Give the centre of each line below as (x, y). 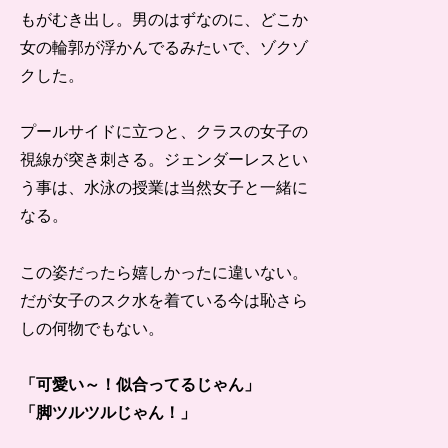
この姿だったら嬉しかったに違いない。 (164, 273)
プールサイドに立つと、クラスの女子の (164, 132)
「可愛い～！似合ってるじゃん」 (140, 385)
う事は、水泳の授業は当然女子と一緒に (164, 188)
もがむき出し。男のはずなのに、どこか (164, 19)
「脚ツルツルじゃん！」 (108, 413)
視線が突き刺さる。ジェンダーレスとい (164, 160)
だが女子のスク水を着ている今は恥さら (164, 301)
